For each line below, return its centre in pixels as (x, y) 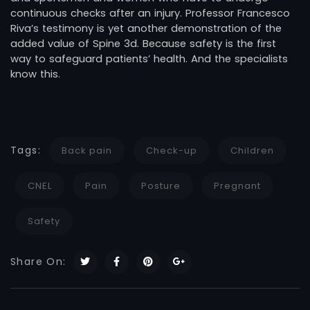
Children (253, 150)
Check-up (171, 150)
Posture (161, 185)
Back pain (87, 150)
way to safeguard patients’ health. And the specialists (149, 58)
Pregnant (238, 185)
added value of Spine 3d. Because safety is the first (143, 43)
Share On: (40, 261)
